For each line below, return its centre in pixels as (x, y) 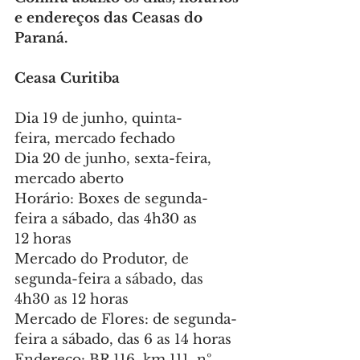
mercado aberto (69, 179)
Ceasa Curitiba (67, 79)
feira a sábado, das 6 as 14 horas (123, 340)
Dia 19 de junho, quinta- (98, 119)
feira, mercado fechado (95, 139)
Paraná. (41, 39)
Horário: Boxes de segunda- (111, 199)
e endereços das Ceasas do (110, 18)
